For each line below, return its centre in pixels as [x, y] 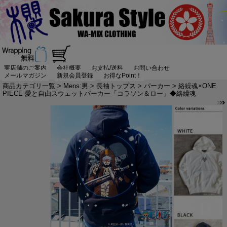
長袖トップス [116, 86]
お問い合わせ [152, 68]
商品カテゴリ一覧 [29, 86]
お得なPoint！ [123, 76]
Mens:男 [76, 86]
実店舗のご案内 [25, 68]
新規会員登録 [75, 76]
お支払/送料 [107, 68]
